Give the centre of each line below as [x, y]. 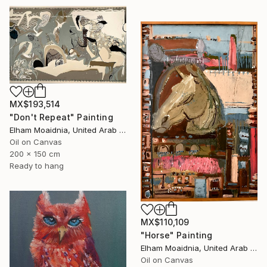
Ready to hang [37, 166]
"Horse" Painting [177, 235]
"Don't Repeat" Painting [61, 117]
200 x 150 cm [35, 154]
